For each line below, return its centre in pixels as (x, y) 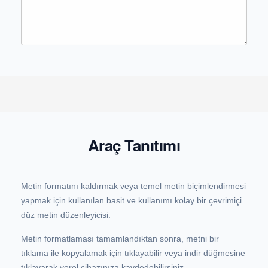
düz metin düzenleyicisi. (66, 215)
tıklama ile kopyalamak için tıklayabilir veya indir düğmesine (133, 253)
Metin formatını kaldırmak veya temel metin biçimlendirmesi (133, 186)
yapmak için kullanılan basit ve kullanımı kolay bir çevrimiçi (131, 200)
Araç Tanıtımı (134, 145)
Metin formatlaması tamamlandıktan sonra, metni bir (120, 239)
